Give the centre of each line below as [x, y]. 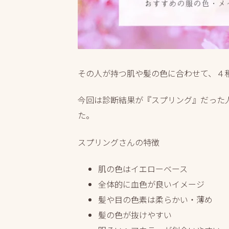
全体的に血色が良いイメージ [151, 184]
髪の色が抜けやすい [135, 215]
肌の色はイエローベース [143, 169]
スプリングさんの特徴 [119, 142]
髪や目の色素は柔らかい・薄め [155, 200]
